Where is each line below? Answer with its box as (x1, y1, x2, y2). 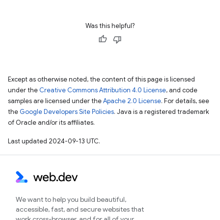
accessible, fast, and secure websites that (16, 205, 144, 214)
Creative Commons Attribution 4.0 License (39, 85, 166, 94)
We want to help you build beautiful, (16, 195, 126, 204)
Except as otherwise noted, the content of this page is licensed (8, 75, 195, 83)
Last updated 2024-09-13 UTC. (8, 137, 100, 145)
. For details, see (161, 96, 209, 105)
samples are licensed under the (8, 96, 103, 105)
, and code (166, 85, 197, 94)
